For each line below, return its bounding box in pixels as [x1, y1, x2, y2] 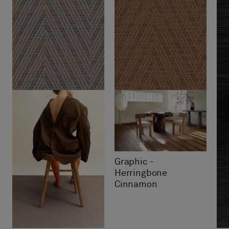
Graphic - [114, 157, 154, 167]
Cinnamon [114, 180, 157, 189]
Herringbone [114, 169, 168, 178]
